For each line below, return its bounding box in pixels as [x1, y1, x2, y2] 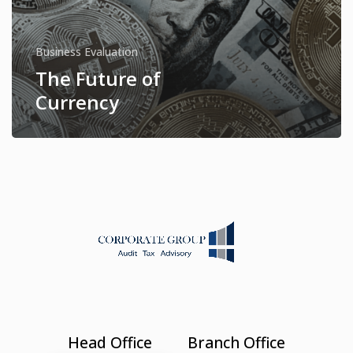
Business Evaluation [35, 43, 138, 59]
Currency [35, 88, 119, 115]
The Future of [35, 65, 161, 91]
